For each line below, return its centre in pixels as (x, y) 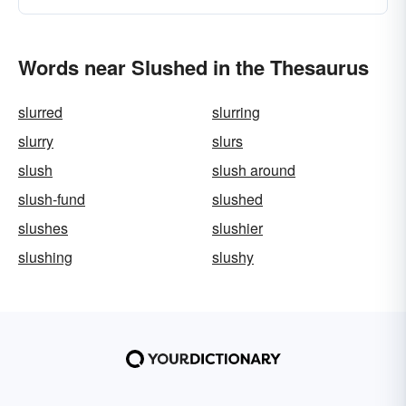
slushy (233, 257)
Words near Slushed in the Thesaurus (193, 67)
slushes (43, 228)
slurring (236, 112)
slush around (254, 170)
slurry (36, 141)
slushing (45, 257)
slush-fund (52, 199)
